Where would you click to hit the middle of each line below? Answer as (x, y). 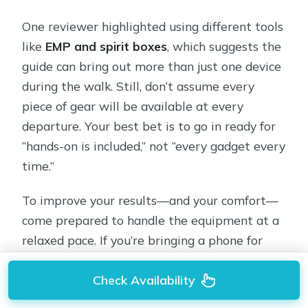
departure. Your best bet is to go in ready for (149, 126)
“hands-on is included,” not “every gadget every (154, 146)
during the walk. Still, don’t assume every (139, 86)
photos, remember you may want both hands (150, 260)
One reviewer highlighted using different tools (153, 26)
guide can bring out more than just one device (152, 66)
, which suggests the (224, 46)
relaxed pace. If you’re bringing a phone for (143, 240)
